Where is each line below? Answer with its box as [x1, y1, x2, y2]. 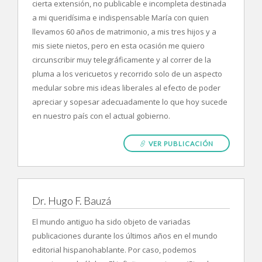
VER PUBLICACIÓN [147, 140, 213, 147]
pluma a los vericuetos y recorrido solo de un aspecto [32, 68, 222, 79]
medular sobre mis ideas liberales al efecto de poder [32, 82, 220, 93]
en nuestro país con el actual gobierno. [32, 111, 170, 121]
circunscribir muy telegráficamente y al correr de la [32, 54, 211, 65]
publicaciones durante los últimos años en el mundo [32, 230, 218, 241]
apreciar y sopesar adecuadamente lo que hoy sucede [32, 96, 227, 107]
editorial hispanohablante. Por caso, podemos [32, 244, 196, 255]
